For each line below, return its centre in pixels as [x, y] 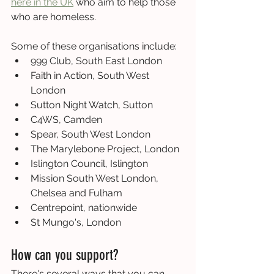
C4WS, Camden [66, 119]
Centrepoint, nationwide [84, 207]
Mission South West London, [96, 178]
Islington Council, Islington [89, 163]
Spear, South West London [91, 134]
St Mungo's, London [76, 222]
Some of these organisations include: [94, 46]
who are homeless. [54, 17]
